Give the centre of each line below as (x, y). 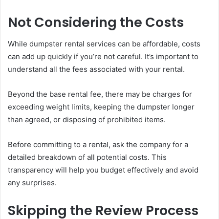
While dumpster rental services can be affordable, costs (104, 44)
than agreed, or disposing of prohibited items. (87, 120)
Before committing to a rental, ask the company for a (98, 145)
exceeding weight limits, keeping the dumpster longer (101, 107)
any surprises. (32, 183)
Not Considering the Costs (96, 22)
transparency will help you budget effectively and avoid (103, 170)
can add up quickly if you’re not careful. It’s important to (103, 57)
